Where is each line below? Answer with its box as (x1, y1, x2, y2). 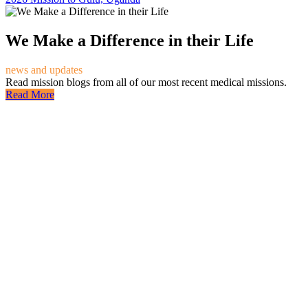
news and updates (5, 64, 82, 76)
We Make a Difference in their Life (5, 32, 254, 50)
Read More (5, 89, 54, 101)
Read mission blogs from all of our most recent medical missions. (5, 76, 287, 89)
